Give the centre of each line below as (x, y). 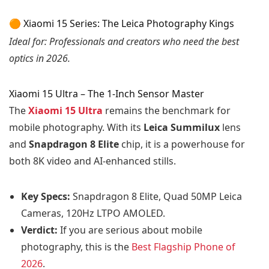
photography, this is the (76, 246)
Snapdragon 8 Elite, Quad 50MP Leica (156, 196)
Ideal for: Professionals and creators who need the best (124, 41)
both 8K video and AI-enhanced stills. (92, 161)
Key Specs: (46, 196)
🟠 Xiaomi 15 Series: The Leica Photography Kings (122, 23)
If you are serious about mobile (130, 230)
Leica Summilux (182, 127)
